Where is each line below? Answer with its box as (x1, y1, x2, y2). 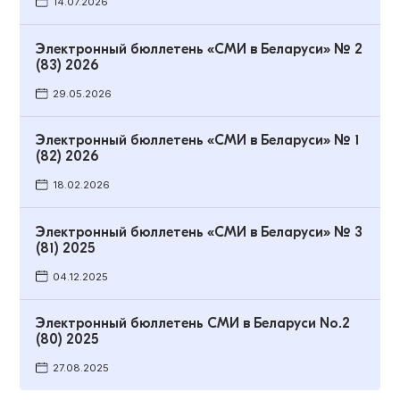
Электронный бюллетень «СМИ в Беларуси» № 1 (36, 132, 361, 149)
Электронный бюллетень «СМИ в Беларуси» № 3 (36, 223, 363, 240)
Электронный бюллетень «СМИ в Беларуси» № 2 (36, 41, 363, 57)
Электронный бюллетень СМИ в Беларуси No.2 (36, 315, 351, 332)
